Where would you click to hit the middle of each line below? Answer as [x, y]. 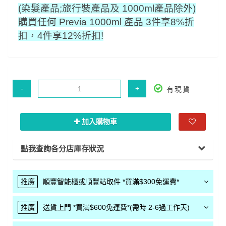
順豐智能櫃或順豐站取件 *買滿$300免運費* [111, 182]
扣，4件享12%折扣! [61, 36]
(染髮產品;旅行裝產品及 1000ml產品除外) [107, 9]
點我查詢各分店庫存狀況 [62, 149]
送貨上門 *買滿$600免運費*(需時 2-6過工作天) [116, 208]
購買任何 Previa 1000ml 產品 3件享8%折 [106, 22]
